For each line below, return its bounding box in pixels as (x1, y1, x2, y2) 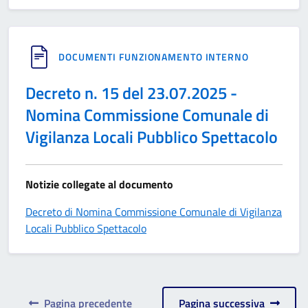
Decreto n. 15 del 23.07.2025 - (25, 80, 237, 105)
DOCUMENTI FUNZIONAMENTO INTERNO (58, 49, 249, 64)
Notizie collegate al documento (25, 176, 173, 192)
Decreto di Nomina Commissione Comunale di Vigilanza (25, 203, 282, 220)
